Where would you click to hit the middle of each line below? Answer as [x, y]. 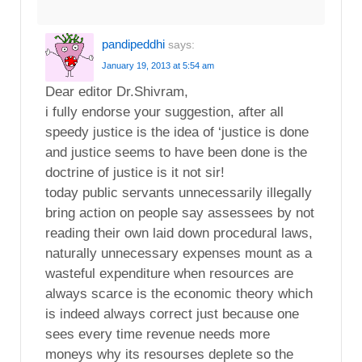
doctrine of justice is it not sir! [135, 172]
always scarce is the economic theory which [179, 293]
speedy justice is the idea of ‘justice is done [177, 132]
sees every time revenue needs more [158, 334]
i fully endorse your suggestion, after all [164, 112]
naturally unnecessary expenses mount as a [179, 253]
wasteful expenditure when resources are [169, 273]
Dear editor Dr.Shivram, [117, 91]
